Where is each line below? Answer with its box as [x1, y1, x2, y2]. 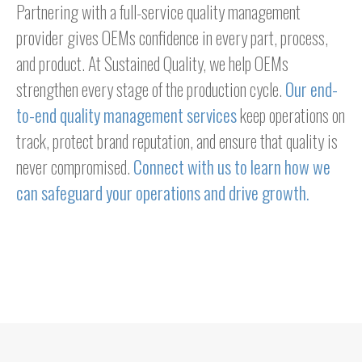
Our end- [285, 76, 338, 103]
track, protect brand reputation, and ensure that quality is [16, 128, 338, 154]
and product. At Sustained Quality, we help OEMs [16, 50, 288, 77]
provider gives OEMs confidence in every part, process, [16, 24, 328, 51]
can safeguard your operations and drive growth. [16, 179, 309, 206]
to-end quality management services [16, 102, 237, 128]
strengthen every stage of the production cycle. [16, 76, 285, 103]
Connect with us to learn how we [133, 154, 330, 180]
